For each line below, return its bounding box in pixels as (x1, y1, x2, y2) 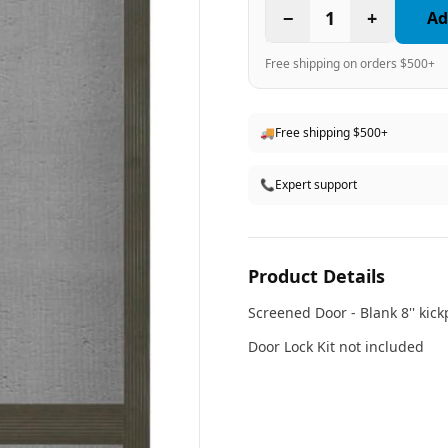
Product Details (248, 264, 385, 288)
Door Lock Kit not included (248, 337, 428, 356)
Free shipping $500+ (275, 124, 388, 141)
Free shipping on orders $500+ (265, 55, 435, 72)
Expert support (275, 176, 357, 193)
